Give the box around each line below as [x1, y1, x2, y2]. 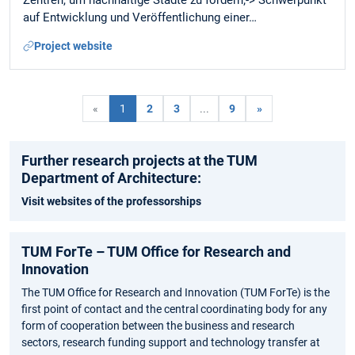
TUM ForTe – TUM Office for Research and [21, 243, 291, 261]
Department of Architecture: [21, 170, 201, 187]
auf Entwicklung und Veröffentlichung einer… [23, 10, 257, 25]
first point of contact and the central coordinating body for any [21, 303, 327, 316]
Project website [34, 40, 113, 53]
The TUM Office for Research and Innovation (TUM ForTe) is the [21, 286, 330, 300]
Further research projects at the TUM [21, 152, 258, 170]
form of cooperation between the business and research [21, 319, 295, 333]
